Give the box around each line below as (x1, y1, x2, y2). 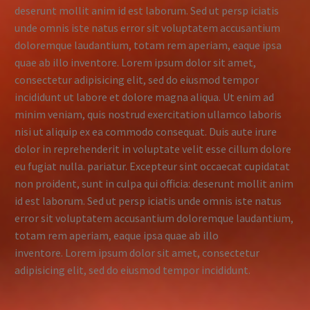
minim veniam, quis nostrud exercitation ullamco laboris (15, 107, 282, 121)
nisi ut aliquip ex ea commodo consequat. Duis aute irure (15, 124, 277, 138)
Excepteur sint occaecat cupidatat (129, 158, 290, 173)
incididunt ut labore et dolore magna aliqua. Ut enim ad (15, 89, 274, 104)
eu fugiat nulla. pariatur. (15, 158, 129, 173)
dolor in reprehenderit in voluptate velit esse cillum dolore (15, 141, 291, 156)
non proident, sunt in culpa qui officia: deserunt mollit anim (15, 176, 293, 190)
